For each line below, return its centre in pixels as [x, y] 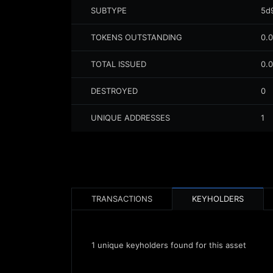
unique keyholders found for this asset [171, 245]
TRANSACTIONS [122, 199]
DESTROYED [114, 91]
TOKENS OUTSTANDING [136, 37]
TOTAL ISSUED [119, 64]
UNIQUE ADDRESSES [130, 118]
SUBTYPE [109, 10]
